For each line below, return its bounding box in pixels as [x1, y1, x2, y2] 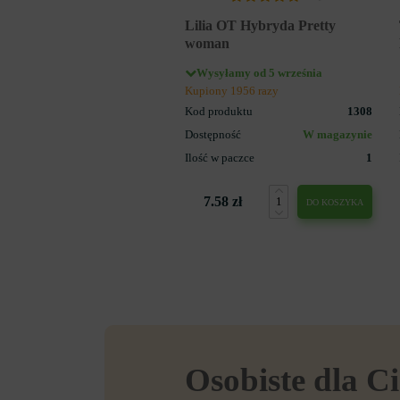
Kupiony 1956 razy [185, 84, 279, 97]
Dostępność [185, 128, 241, 141]
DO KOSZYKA [306, 196, 363, 207]
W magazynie [303, 128, 372, 141]
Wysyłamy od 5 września [196, 66, 322, 79]
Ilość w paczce [185, 151, 254, 164]
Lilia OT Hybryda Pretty [185, 17, 336, 33]
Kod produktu [185, 104, 253, 118]
